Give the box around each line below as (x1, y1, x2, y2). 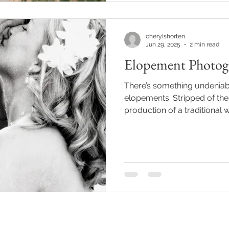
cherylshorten (146, 32, 185, 40)
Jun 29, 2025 (146, 41, 180, 48)
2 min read (190, 41, 219, 48)
